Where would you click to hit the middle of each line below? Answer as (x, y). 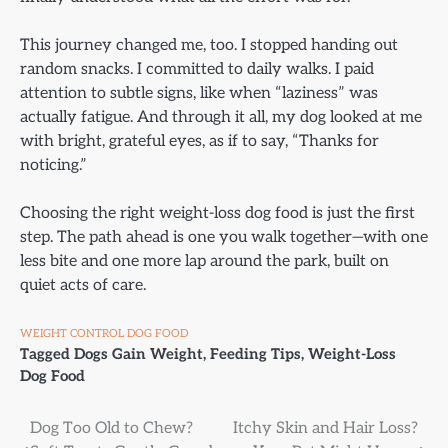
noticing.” (53, 165)
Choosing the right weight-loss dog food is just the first (217, 213)
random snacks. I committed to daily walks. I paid (197, 69)
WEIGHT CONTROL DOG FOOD (104, 334)
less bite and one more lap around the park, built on (204, 261)
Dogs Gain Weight (138, 354)
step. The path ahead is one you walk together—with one (224, 237)
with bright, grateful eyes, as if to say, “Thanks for (199, 141)
